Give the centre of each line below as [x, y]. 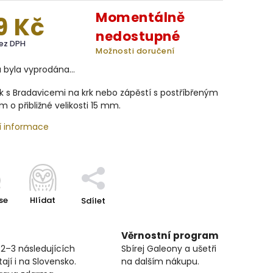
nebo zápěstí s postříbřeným [157, 93]
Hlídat [43, 200]
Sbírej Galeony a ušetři [169, 249]
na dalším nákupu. [160, 261]
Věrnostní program [170, 236]
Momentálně [140, 17]
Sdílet [93, 201]
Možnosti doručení [135, 51]
